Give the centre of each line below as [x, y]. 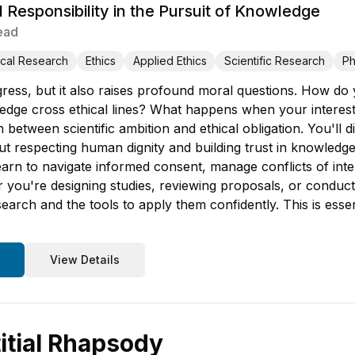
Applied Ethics [170, 61]
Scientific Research [275, 61]
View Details [85, 260]
